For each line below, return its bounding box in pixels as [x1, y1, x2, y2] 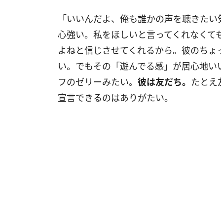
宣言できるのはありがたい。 [58, 92, 173, 104]
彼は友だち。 [138, 76, 191, 88]
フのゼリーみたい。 [58, 76, 138, 88]
